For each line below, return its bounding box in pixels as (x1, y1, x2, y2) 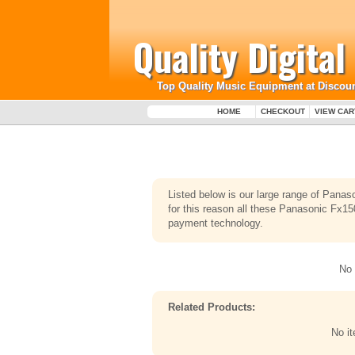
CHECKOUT (260, 107, 305, 116)
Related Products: (168, 301, 255, 313)
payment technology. (168, 217, 263, 229)
